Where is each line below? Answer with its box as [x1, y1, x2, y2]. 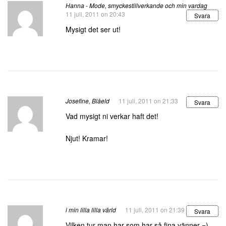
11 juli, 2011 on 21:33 [119, 96, 178, 105]
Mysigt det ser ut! [66, 24, 121, 34]
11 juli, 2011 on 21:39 [125, 205, 185, 214]
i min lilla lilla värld [66, 205, 116, 214]
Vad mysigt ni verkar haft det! [66, 111, 158, 121]
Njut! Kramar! [66, 133, 108, 143]
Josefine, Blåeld [66, 96, 109, 105]
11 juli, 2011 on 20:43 [66, 10, 125, 18]
